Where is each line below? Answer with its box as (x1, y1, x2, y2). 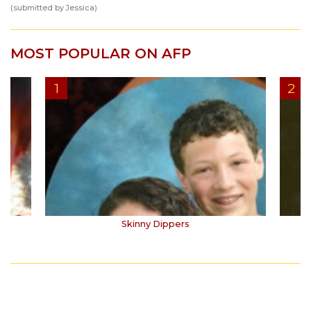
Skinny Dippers (121, 219, 190, 230)
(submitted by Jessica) (10, 3, 99, 13)
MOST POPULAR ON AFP (10, 45, 191, 62)
